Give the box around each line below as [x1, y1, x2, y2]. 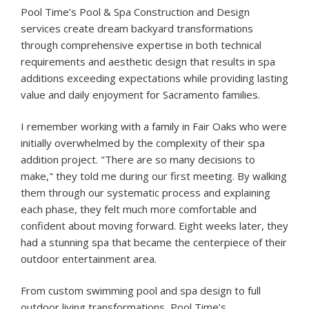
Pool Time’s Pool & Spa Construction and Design [21, 5, 250, 19]
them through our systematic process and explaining [21, 186, 270, 200]
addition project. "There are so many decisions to [21, 152, 255, 167]
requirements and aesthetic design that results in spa [21, 54, 275, 69]
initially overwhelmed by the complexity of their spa [21, 136, 265, 150]
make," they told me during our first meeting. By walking [21, 169, 287, 183]
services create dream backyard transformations [21, 21, 253, 36]
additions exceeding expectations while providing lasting [21, 71, 288, 86]
